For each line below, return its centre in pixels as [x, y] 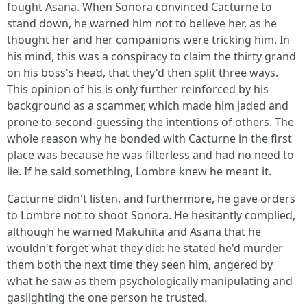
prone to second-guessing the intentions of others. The [150, 122]
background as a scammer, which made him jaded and [148, 106]
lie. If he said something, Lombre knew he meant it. [139, 171]
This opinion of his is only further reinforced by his [138, 89]
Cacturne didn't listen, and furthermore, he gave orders [151, 199]
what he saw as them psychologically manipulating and [150, 281]
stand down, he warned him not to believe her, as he [142, 23]
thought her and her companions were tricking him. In [148, 40]
